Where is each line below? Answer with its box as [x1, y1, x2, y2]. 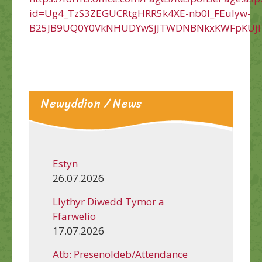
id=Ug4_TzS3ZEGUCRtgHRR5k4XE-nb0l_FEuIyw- [29, 6, 251, 20]
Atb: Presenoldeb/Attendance [53, 247, 188, 261]
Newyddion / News [41, 94, 142, 114]
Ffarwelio [53, 209, 96, 223]
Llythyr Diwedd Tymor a [53, 194, 164, 208]
